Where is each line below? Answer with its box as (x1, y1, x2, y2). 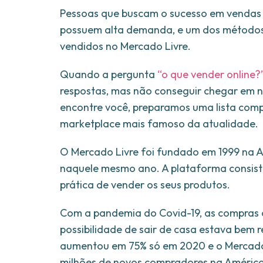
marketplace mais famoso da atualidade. (60, 117, 258, 131)
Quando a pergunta (60, 68, 157, 82)
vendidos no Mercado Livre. (60, 39, 191, 53)
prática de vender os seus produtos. (60, 178, 230, 192)
